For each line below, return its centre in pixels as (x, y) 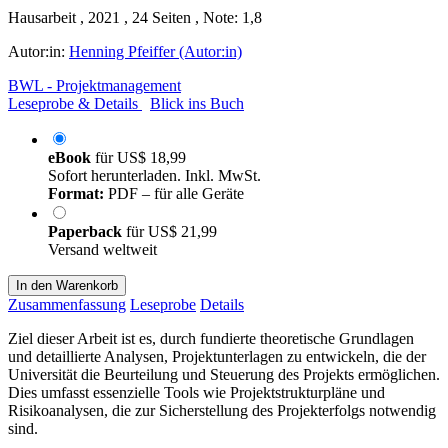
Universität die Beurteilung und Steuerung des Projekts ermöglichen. (224, 374)
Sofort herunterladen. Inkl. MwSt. (154, 175)
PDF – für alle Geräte (174, 193)
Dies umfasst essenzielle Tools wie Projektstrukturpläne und (196, 392)
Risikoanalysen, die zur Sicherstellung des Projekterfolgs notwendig (222, 410)
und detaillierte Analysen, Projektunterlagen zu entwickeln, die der (217, 356)
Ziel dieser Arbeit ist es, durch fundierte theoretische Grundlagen (211, 338)
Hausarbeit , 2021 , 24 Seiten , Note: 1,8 (135, 17)
